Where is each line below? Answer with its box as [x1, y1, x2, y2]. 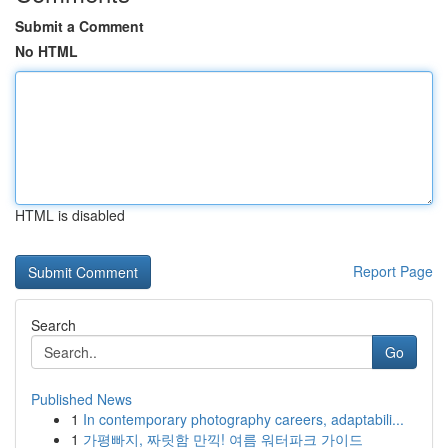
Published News [31, 389, 132, 409]
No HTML [15, 41, 78, 61]
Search [31, 315, 76, 335]
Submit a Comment [15, 16, 144, 36]
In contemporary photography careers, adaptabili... [83, 409, 404, 429]
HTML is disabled [15, 205, 125, 225]
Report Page [353, 261, 433, 281]
